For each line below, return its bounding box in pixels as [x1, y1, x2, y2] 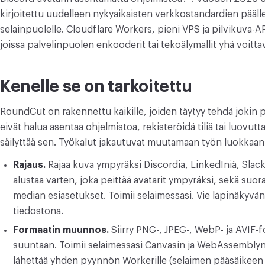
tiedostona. [13, 206, 63, 216]
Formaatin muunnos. [13, 225, 109, 235]
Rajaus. [13, 160, 46, 170]
